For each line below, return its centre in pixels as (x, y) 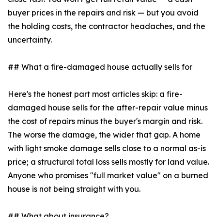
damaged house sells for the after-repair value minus (108, 108)
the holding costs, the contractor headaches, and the (107, 26)
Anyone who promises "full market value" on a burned (108, 176)
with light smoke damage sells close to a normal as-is (107, 148)
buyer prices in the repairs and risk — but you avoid (103, 13)
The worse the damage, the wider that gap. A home (104, 135)
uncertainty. (30, 40)
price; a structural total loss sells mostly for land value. (108, 162)
